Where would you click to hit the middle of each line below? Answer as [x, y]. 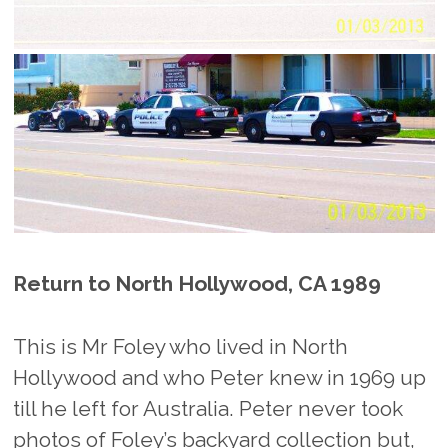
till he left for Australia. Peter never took [208, 408]
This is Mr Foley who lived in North [181, 346]
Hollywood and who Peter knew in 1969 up [220, 377]
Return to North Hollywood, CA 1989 [197, 284]
